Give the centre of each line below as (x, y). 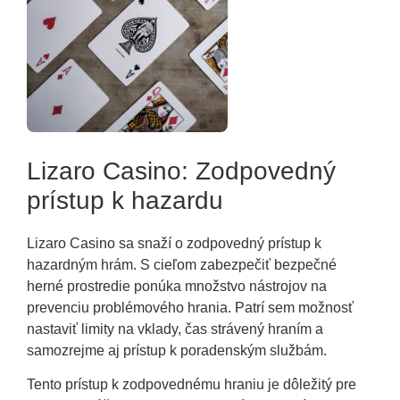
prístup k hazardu (125, 201)
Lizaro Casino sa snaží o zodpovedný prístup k (174, 244)
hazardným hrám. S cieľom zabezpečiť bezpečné (182, 265)
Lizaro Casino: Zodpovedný (181, 171)
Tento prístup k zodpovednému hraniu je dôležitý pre (192, 385)
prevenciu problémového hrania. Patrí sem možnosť (190, 308)
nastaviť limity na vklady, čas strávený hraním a (175, 329)
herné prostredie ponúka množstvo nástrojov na (177, 287)
